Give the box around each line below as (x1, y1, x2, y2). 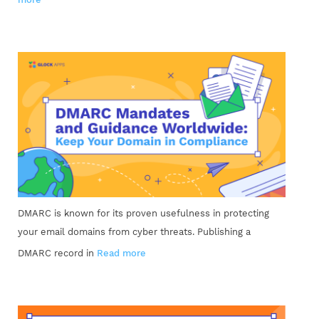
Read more (97, 247, 146, 258)
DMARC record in (18, 247, 97, 258)
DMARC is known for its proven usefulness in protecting (18, 207, 269, 219)
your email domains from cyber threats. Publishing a (18, 226, 251, 237)
